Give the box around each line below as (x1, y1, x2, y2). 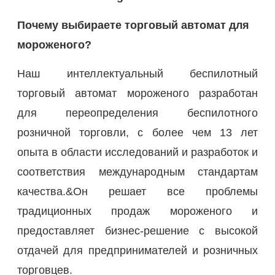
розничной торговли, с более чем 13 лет (17, 126, 258, 139)
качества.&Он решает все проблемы (17, 185, 258, 198)
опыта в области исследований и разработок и (17, 145, 258, 158)
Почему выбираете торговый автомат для (17, 18, 249, 31)
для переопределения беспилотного (17, 106, 258, 119)
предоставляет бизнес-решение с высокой (17, 224, 258, 237)
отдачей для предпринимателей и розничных (17, 244, 258, 257)
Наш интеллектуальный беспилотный (17, 67, 258, 80)
